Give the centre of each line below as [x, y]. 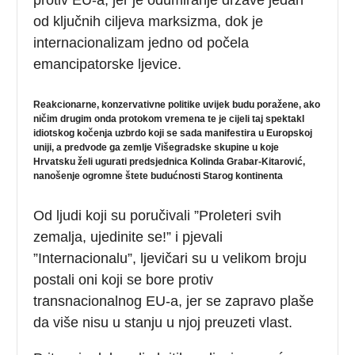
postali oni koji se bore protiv [124, 279]
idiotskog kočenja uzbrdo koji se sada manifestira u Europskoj [173, 133]
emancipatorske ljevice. [108, 64]
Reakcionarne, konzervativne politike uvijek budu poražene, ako [177, 104]
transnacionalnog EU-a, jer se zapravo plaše [174, 301]
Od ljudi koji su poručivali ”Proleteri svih [158, 215]
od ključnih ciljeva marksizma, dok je [149, 21]
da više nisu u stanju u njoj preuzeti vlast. [163, 322]
